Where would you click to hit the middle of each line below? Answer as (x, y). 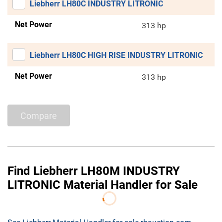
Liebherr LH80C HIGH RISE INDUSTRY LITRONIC (116, 55)
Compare (39, 115)
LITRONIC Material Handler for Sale (103, 185)
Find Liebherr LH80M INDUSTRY (94, 171)
